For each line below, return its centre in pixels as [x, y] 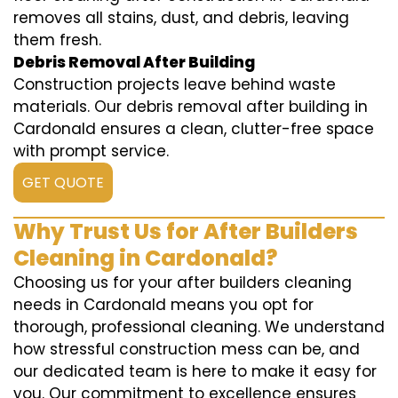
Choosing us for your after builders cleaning [183, 283]
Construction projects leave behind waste [175, 85]
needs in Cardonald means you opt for [163, 305]
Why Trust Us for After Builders [186, 232]
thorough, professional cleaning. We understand [199, 327]
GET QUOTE [63, 183]
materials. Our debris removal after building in [191, 107]
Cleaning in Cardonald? [145, 259]
